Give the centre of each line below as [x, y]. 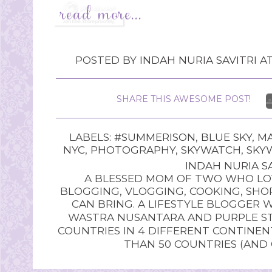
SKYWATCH [211, 150]
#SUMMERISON [155, 137]
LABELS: [91, 137]
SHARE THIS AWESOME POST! [184, 99]
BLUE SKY [226, 137]
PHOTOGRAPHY [133, 150]
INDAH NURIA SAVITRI [198, 60]
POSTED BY [107, 60]
